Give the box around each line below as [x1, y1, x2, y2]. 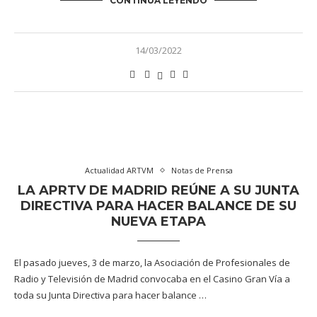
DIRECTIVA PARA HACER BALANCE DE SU [21, 198, 296, 214]
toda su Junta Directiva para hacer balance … [14, 289, 207, 301]
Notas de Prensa [171, 165, 233, 175]
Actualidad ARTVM [84, 165, 154, 175]
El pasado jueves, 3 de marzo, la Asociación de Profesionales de [14, 256, 290, 269]
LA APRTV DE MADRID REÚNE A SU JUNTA [18, 183, 299, 198]
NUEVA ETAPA [111, 214, 206, 229]
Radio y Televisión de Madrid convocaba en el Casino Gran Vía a [14, 272, 290, 285]
